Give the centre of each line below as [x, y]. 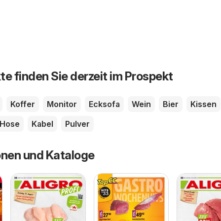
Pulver [77, 124]
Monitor [62, 104]
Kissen [203, 104]
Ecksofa [104, 104]
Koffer [23, 104]
